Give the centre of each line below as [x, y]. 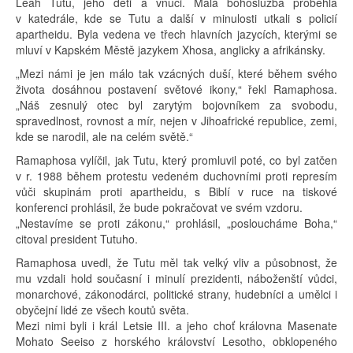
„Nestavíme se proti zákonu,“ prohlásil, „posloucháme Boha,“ [176, 223]
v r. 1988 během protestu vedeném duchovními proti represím [176, 175]
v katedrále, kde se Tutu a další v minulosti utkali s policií [176, 18]
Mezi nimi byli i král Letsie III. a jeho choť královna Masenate [176, 325]
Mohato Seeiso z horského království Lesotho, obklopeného [176, 341]
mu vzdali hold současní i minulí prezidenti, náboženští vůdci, [176, 278]
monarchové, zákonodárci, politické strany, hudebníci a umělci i [176, 294]
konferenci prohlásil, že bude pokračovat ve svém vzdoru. [159, 207]
